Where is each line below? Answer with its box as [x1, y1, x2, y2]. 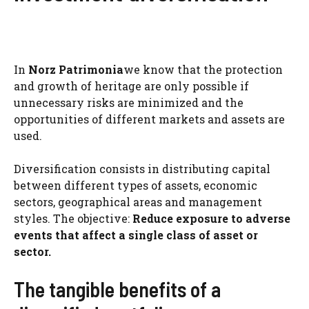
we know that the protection [123, 62, 283, 77]
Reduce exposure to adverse [132, 211, 290, 226]
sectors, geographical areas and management [14, 195, 262, 210]
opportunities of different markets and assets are [14, 112, 285, 127]
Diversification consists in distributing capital [14, 161, 270, 177]
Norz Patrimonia [28, 62, 123, 77]
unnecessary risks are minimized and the [14, 95, 243, 110]
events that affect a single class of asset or [14, 228, 258, 243]
